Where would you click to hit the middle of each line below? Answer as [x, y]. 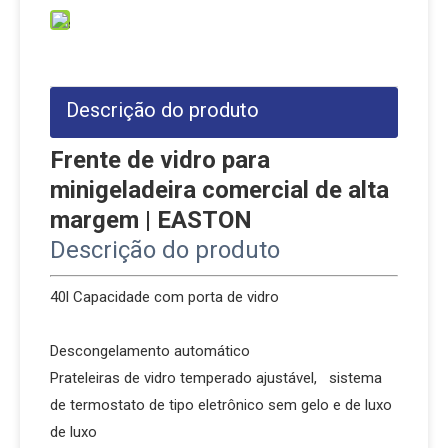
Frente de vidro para [160, 160]
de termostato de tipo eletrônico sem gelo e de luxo [221, 405]
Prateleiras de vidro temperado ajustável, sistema [216, 378]
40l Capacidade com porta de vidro [220, 297]
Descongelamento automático [150, 351]
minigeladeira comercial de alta [219, 190]
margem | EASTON [151, 220]
